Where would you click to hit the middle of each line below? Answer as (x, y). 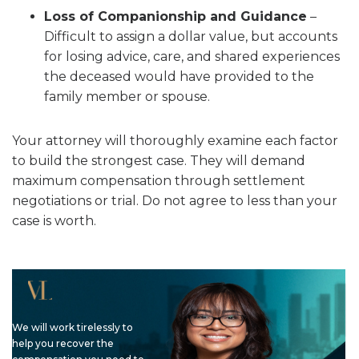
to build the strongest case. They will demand (159, 161)
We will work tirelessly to (73, 327)
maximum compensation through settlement (159, 181)
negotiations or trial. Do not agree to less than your (175, 201)
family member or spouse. (127, 97)
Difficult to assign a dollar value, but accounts (191, 36)
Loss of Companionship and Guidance (175, 16)
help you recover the (63, 343)
